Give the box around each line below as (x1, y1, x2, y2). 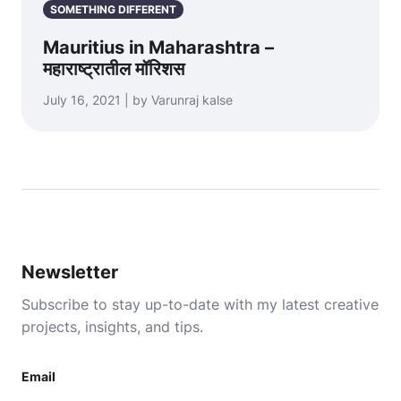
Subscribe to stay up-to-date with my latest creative (21, 295, 379, 313)
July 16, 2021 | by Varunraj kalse (43, 92, 233, 107)
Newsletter (21, 261, 118, 283)
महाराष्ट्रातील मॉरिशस (43, 58, 184, 80)
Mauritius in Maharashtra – (43, 37, 274, 58)
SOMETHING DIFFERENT (50, 3, 176, 16)
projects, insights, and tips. (21, 318, 203, 336)
